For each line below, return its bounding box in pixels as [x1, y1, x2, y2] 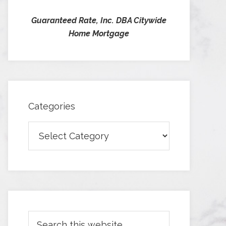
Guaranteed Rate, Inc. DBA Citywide [31, 15, 166, 25]
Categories [28, 100, 75, 111]
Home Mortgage [69, 28, 129, 38]
